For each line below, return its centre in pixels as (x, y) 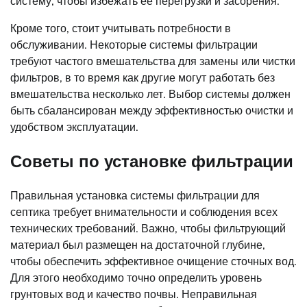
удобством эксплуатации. (74, 127)
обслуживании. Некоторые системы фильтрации (134, 45)
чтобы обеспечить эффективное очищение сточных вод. (153, 261)
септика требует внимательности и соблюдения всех (144, 211)
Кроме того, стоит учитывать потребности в (121, 28)
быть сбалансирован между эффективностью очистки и (152, 111)
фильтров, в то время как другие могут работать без (143, 78)
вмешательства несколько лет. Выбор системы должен (150, 94)
